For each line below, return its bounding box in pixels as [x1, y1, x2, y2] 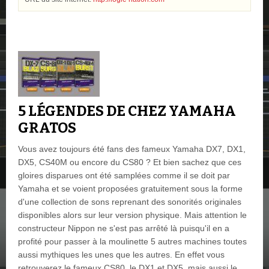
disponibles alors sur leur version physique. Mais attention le [18, 210, 247, 220]
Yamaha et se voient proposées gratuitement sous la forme [18, 184, 243, 193]
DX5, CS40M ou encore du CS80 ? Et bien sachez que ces [18, 157, 241, 167]
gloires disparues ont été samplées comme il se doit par [18, 171, 230, 180]
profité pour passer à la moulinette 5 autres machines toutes [18, 237, 247, 246]
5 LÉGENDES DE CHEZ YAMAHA [18, 103, 236, 119]
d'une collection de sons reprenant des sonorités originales [18, 197, 241, 207]
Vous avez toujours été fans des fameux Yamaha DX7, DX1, [18, 144, 246, 154]
